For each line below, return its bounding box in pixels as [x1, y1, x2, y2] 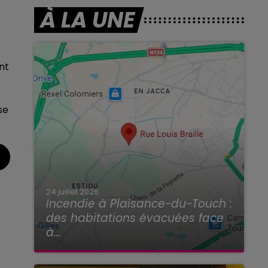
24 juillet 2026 [45, 186, 99, 198]
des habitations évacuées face [45, 210, 224, 227]
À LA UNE [39, 5, 135, 35]
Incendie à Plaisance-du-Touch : [45, 196, 232, 212]
